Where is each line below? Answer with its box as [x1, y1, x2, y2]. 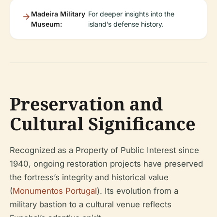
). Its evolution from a [97, 186, 178, 196]
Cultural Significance [10, 111, 196, 136]
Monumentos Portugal [13, 186, 97, 196]
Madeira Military [31, 9, 85, 18]
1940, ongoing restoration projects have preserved [10, 158, 203, 169]
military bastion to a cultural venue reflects [10, 199, 171, 209]
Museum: [31, 19, 62, 28]
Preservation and [10, 92, 163, 116]
